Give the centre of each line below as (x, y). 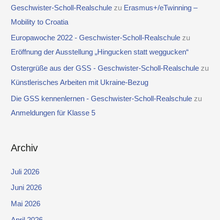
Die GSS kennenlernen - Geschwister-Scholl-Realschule (102, 98)
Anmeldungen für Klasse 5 (53, 113)
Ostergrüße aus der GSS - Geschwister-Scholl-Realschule (105, 69)
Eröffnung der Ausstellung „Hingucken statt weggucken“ (100, 52)
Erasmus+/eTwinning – (161, 8)
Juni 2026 (27, 188)
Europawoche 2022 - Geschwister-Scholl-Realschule (96, 38)
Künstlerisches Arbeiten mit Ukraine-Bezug (80, 83)
